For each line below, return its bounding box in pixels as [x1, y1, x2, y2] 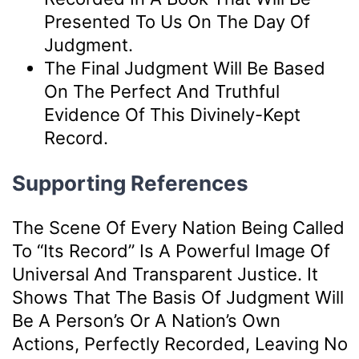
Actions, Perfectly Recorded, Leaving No [12, 333, 348, 354]
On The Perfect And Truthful [44, 80, 280, 102]
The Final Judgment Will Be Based [44, 57, 325, 79]
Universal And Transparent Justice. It [12, 263, 318, 284]
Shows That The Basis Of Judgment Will [12, 286, 344, 308]
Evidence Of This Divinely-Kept [44, 103, 301, 125]
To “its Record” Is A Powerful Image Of [12, 240, 330, 261]
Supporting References [12, 170, 248, 196]
